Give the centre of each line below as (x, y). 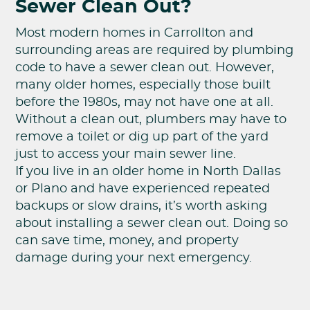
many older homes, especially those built (143, 85)
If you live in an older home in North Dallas (148, 172)
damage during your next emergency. (134, 258)
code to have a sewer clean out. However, (145, 68)
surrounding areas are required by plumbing (155, 51)
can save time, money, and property (127, 241)
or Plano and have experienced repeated (143, 189)
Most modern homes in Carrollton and (135, 34)
